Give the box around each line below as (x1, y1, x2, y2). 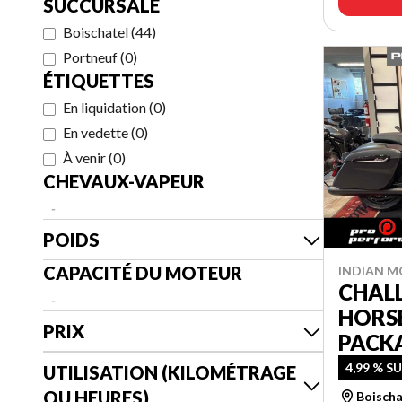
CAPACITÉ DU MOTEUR (43, 262, 242, 284)
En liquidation (63, 99, 146, 116)
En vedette (63, 124, 128, 141)
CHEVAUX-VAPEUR (43, 170, 205, 192)
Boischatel (63, 23, 128, 40)
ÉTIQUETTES (43, 70, 154, 92)
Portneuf (63, 48, 118, 66)
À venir (63, 149, 106, 166)
